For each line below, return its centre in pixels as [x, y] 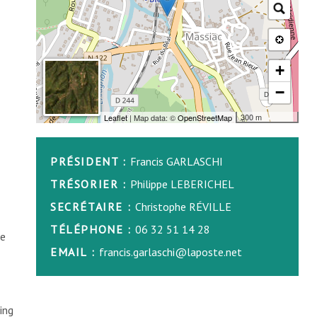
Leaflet [115, 117]
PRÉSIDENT [85, 161]
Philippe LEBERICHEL [183, 184]
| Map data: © [152, 117]
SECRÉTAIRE [87, 206]
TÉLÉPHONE [87, 229]
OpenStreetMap [204, 117]
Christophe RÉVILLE [183, 206]
